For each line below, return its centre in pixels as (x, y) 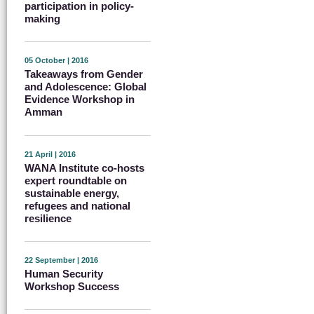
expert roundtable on (76, 180)
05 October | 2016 (56, 61)
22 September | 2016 (61, 260)
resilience (48, 218)
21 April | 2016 (50, 154)
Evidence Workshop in (80, 100)
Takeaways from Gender (84, 74)
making (42, 18)
